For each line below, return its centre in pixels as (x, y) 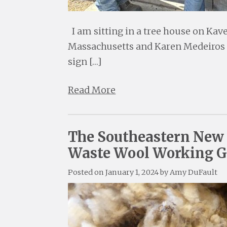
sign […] (85, 62)
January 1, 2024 (132, 173)
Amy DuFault (194, 173)
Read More (92, 90)
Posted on (87, 173)
